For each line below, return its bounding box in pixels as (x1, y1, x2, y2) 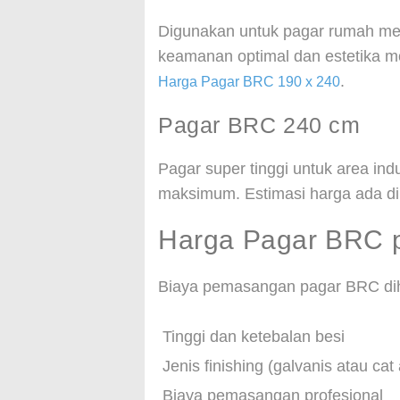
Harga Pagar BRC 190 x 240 (158, 74, 340, 89)
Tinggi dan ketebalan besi (162, 328, 345, 346)
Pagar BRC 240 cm (158, 112, 361, 137)
